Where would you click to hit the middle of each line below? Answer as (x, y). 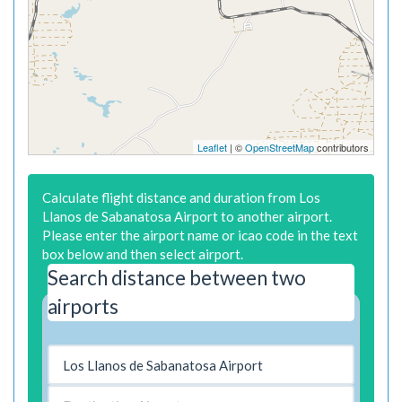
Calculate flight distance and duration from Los (181, 197)
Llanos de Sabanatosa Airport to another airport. (187, 216)
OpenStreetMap (280, 147)
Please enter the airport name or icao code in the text (200, 235)
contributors (341, 147)
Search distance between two (177, 278)
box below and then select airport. (143, 254)
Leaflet (212, 147)
